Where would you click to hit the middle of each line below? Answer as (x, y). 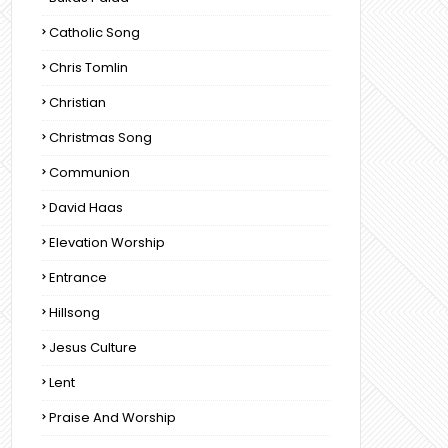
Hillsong (74, 312)
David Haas (86, 207)
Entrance (78, 277)
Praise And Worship (112, 417)
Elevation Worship (107, 242)
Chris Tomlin (88, 67)
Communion (89, 172)
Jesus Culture (93, 347)
